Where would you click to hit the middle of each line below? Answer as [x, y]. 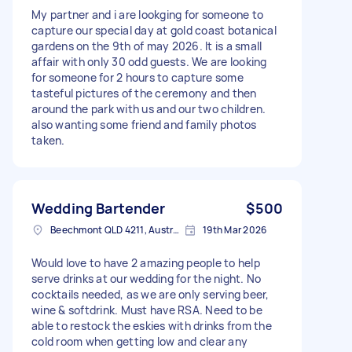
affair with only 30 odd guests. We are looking [149, 61]
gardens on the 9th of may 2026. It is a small [147, 46]
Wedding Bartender [99, 208]
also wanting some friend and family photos [144, 124]
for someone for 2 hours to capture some [137, 77]
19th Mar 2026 [235, 229]
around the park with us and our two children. [149, 108]
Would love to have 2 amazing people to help [146, 262]
